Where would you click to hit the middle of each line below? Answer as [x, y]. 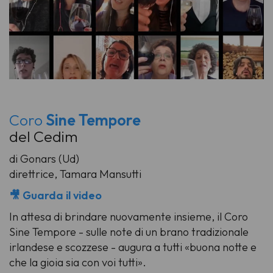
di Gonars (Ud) [44, 159]
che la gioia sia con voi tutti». [78, 263]
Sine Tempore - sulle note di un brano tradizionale [129, 232]
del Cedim [45, 137]
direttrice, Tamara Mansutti [75, 174]
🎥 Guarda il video [55, 196]
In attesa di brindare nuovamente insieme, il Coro [129, 217]
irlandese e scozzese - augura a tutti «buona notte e [133, 247]
